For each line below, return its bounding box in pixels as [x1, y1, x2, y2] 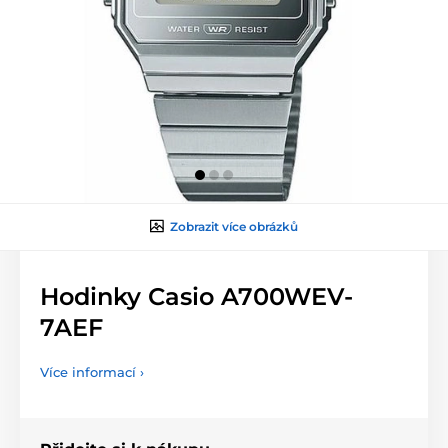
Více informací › [40, 363, 144, 380]
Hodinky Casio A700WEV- [40, 281, 353, 311]
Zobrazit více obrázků [170, 218, 298, 234]
